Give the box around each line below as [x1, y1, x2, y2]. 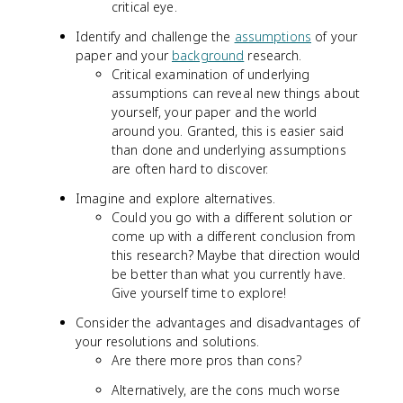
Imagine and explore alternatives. [76, 190, 276, 207]
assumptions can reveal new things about [112, 85, 361, 102]
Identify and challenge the [76, 28, 235, 45]
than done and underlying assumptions [112, 141, 346, 158]
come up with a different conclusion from [112, 228, 356, 245]
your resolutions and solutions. [76, 333, 260, 350]
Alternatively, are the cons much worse [112, 381, 340, 399]
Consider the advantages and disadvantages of [76, 314, 360, 331]
